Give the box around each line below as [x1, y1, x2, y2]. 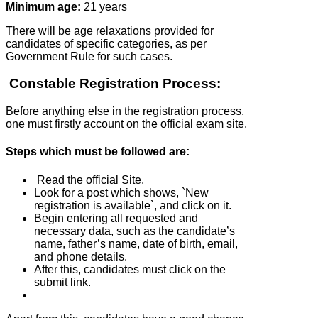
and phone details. [34, 250, 127, 263]
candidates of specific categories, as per [6, 37, 207, 50]
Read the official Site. [34, 173, 144, 186]
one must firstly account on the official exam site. [6, 117, 247, 130]
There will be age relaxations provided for [6, 24, 214, 37]
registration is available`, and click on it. [34, 199, 231, 212]
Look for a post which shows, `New [34, 186, 209, 199]
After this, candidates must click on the [34, 263, 226, 275]
